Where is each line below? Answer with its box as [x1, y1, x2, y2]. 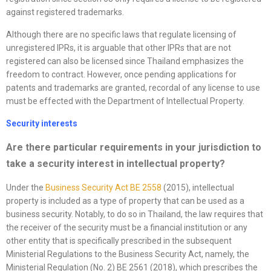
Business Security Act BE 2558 [45, 183, 162, 193]
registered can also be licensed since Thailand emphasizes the [6, 56, 244, 67]
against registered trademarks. [6, 7, 124, 18]
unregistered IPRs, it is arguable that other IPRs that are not [6, 43, 231, 53]
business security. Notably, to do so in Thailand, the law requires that [6, 209, 263, 220]
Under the [6, 183, 45, 193]
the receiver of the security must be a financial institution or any [6, 223, 247, 233]
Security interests [6, 119, 77, 129]
